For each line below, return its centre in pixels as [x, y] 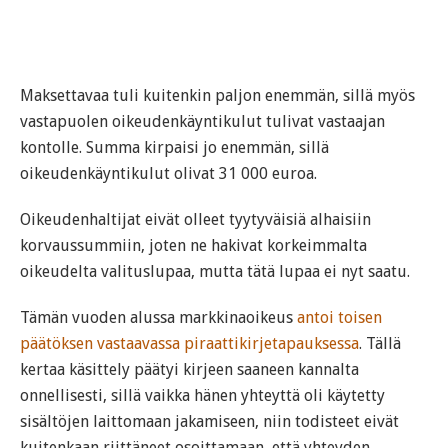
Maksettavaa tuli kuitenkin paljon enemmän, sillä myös [217, 95]
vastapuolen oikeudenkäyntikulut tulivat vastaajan [202, 121]
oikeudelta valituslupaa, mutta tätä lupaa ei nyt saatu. [215, 271]
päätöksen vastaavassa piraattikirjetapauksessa [189, 343]
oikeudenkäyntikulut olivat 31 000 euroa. [168, 173]
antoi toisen [339, 317]
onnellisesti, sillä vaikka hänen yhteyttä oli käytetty [202, 395]
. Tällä [380, 343]
